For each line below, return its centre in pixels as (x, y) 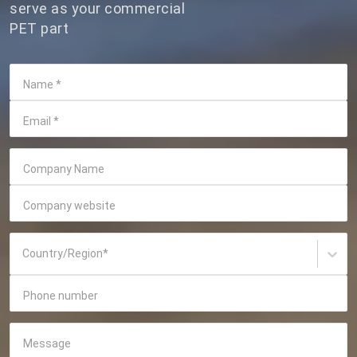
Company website (69, 206)
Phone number (61, 296)
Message (47, 344)
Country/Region (63, 253)
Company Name (64, 169)
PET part (39, 29)
